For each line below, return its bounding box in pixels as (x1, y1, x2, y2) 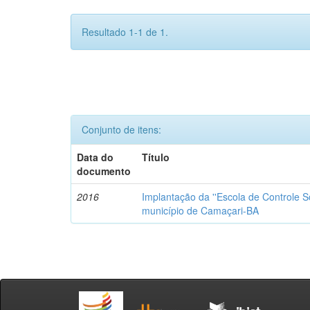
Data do (77, 150, 114, 164)
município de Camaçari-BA (142, 203, 259, 217)
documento (77, 164, 131, 178)
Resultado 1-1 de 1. (82, 25, 168, 39)
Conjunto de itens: (82, 122, 161, 136)
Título (142, 150, 170, 164)
